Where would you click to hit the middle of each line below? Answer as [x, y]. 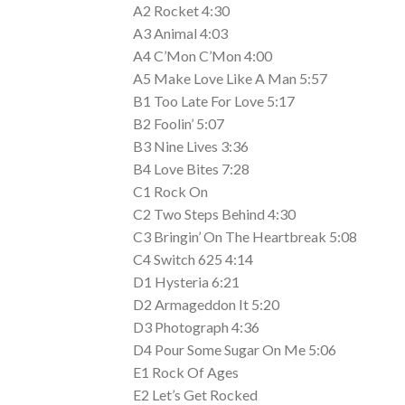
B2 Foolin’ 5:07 [179, 123]
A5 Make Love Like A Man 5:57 [230, 78]
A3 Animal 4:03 [180, 33]
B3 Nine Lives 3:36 [191, 146]
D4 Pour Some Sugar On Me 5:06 [235, 349]
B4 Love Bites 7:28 [191, 169]
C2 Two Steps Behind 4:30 [214, 214]
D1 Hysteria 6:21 [186, 282]
